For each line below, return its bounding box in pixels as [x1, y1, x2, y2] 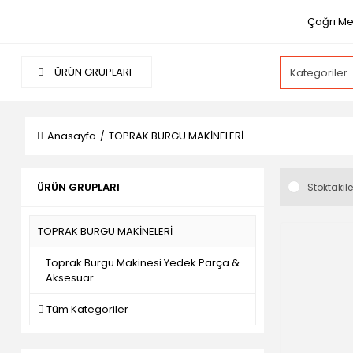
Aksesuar [46, 270, 94, 285]
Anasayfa [47, 128, 96, 143]
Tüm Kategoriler [46, 302, 128, 317]
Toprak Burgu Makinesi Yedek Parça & [46, 255, 240, 270]
